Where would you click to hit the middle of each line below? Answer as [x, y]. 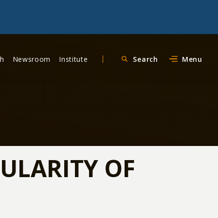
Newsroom [32, 59]
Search [145, 59]
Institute [73, 59]
